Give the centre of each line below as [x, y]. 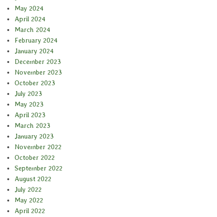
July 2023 [28, 94]
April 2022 [30, 211]
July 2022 [28, 190]
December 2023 [38, 62]
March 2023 [32, 126]
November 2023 [38, 72]
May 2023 [29, 104]
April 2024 [30, 19]
